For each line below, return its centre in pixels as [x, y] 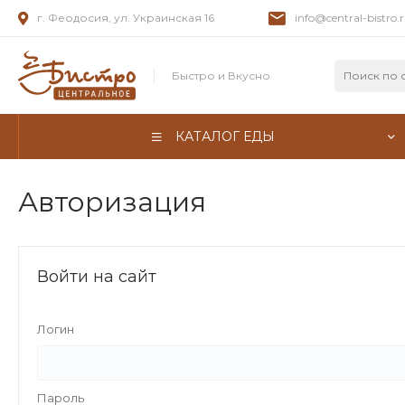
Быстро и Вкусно [221, 75]
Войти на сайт [97, 277]
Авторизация [112, 202]
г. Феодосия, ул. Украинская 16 [126, 18]
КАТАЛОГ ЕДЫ [225, 136]
